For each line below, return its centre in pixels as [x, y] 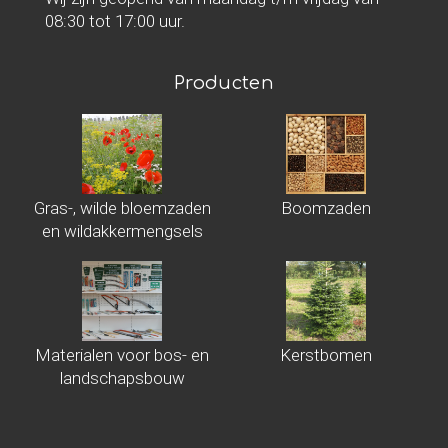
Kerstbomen [326, 355]
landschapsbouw [122, 378]
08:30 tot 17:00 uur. [115, 21]
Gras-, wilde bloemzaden [122, 208]
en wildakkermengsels [122, 231]
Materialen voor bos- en [122, 355]
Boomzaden [326, 208]
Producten [224, 83]
